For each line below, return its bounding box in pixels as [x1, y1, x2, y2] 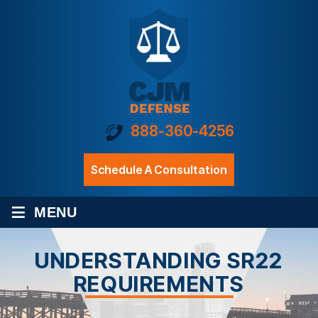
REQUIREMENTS [73, 270, 245, 297]
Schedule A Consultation [91, 162, 227, 177]
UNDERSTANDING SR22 [35, 247, 283, 273]
